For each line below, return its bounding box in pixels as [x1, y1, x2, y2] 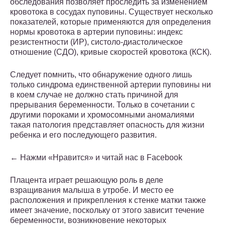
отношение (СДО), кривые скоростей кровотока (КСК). [10, 48, 211, 57]
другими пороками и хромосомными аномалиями [10, 110, 194, 120]
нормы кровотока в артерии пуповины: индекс [10, 28, 183, 37]
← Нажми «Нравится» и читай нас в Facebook [10, 153, 182, 162]
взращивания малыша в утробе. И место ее [10, 186, 174, 195]
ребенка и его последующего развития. [10, 131, 157, 140]
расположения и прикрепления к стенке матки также [10, 196, 206, 205]
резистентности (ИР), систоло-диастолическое [10, 38, 183, 47]
